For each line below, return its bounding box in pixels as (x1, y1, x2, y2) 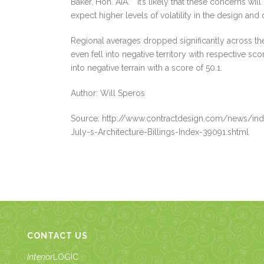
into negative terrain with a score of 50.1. (71, 63, 223, 72)
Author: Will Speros (71, 88, 146, 98)
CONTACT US (27, 231, 88, 240)
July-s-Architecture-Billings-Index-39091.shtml (71, 127, 249, 137)
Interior (27, 252, 54, 262)
